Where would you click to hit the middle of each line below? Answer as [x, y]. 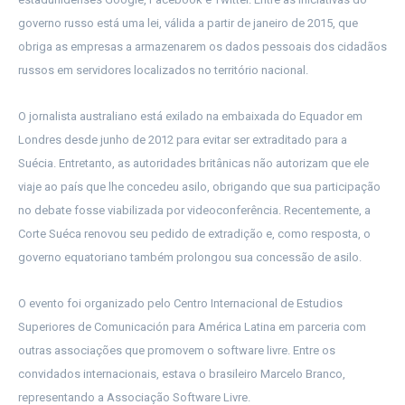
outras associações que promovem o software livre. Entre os [177, 351]
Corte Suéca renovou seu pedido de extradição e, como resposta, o [194, 234]
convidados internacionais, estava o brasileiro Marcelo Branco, [182, 374]
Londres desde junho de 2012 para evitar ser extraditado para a [183, 140]
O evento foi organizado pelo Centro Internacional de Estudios [180, 304]
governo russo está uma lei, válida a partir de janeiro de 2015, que [188, 24]
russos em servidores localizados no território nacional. [163, 71]
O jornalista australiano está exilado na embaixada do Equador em [190, 117]
